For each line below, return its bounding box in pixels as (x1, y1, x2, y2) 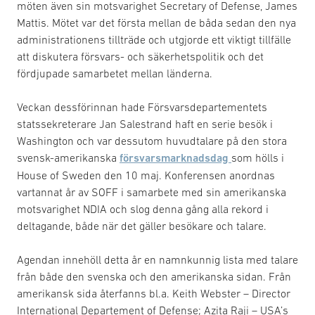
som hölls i (231, 150, 284, 164)
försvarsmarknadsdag (120, 150, 231, 165)
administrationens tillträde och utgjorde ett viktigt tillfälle (17, 32, 291, 46)
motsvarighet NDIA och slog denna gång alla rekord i (17, 202, 269, 215)
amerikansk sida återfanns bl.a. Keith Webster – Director (17, 286, 290, 300)
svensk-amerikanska (17, 150, 120, 164)
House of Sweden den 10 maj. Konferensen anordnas (17, 168, 275, 181)
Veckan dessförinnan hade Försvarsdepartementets (17, 100, 267, 113)
